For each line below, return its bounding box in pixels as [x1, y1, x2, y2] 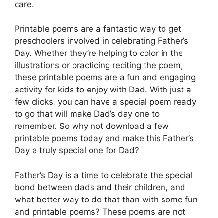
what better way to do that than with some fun [15, 194, 198, 204]
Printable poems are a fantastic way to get [15, 24, 181, 34]
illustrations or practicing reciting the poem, [15, 60, 183, 70]
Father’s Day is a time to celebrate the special [15, 170, 193, 180]
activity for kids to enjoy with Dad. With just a [15, 85, 191, 94]
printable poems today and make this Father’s [15, 133, 194, 143]
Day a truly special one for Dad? [15, 145, 139, 155]
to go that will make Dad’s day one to [15, 109, 160, 119]
